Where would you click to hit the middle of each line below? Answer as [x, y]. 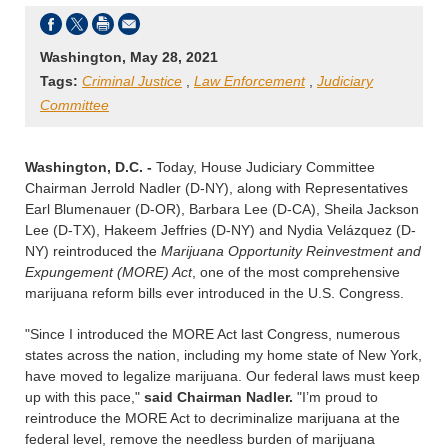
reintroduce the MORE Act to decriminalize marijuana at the [212, 418]
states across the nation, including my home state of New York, [223, 355]
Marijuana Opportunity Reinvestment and [291, 251]
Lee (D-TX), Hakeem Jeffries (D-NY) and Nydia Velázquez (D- [220, 230]
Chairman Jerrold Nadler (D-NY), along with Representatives [216, 188]
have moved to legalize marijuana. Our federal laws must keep [222, 376]
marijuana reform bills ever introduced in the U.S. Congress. [214, 293]
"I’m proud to [335, 397]
